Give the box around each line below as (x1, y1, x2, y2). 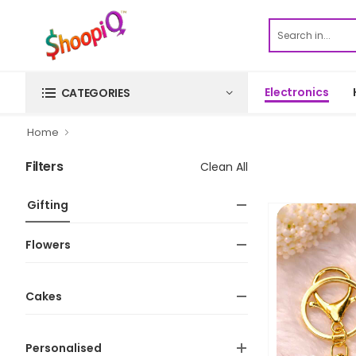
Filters (25, 157, 64, 176)
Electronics (265, 84, 329, 101)
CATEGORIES (60, 84, 130, 101)
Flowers (25, 236, 71, 253)
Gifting (27, 196, 68, 213)
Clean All (200, 158, 248, 175)
